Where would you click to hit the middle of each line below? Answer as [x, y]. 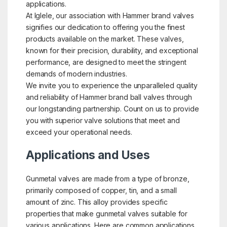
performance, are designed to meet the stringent [106, 62]
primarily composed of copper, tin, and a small [101, 190]
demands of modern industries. [76, 73]
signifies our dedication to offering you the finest [105, 27]
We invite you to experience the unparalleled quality [111, 85]
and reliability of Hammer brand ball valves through [109, 97]
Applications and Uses [88, 155]
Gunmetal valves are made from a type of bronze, [107, 178]
